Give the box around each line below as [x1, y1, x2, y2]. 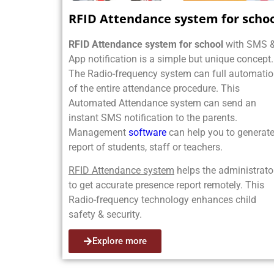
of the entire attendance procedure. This [68, 82, 240, 94]
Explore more [92, 235, 147, 247]
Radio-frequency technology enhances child [68, 194, 256, 206]
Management [68, 126, 126, 138]
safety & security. [68, 209, 142, 221]
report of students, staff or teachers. [68, 141, 223, 153]
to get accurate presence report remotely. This [68, 179, 264, 191]
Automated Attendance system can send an [68, 97, 256, 109]
